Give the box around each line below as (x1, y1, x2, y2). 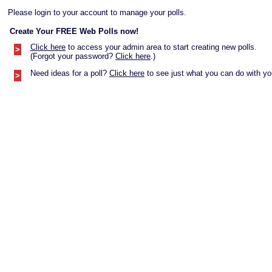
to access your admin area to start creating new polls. (66, 42, 257, 52)
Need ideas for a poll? (30, 69, 109, 78)
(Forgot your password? (30, 52, 115, 61)
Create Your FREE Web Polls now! (10, 27, 138, 36)
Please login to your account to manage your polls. (8, 8, 186, 17)
